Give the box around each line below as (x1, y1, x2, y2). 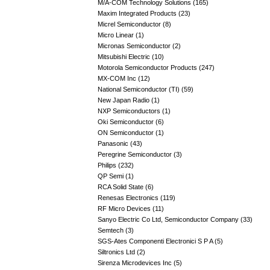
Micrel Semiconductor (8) (98, 20, 171, 28)
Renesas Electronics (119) (98, 194, 175, 201)
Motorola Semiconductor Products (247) (98, 64, 215, 71)
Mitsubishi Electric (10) (98, 53, 164, 60)
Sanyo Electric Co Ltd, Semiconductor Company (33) (98, 216, 253, 223)
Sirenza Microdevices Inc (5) (98, 259, 182, 266)
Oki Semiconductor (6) (98, 118, 164, 125)
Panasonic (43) (98, 140, 142, 147)
